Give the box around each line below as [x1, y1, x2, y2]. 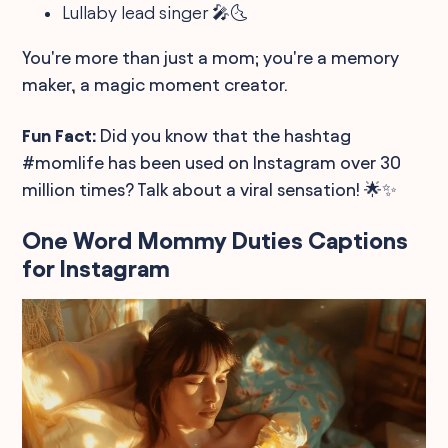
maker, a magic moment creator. [22, 75, 289, 94]
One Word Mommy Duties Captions [22, 228, 409, 254]
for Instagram [22, 256, 171, 282]
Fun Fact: [22, 126, 97, 145]
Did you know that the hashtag [96, 126, 352, 145]
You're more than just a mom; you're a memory [22, 48, 400, 67]
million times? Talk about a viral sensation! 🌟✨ [22, 180, 398, 199]
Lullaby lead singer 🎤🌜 [62, 3, 249, 22]
